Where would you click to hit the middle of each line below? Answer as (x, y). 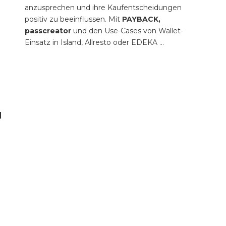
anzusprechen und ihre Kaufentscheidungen (103, 8)
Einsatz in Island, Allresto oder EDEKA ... (94, 43)
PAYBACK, (141, 19)
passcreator (49, 31)
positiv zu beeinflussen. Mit (73, 19)
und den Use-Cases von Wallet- (128, 31)
